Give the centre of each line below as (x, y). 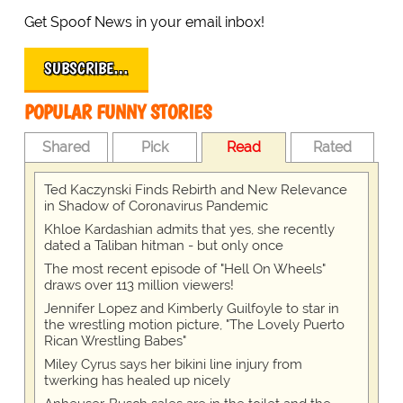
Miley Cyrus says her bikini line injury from (173, 365)
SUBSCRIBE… (86, 69)
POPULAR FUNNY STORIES (117, 112)
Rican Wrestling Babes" (115, 341)
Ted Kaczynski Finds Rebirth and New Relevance (195, 190)
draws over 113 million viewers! (139, 286)
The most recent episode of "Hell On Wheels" (184, 269)
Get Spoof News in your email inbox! (144, 22)
